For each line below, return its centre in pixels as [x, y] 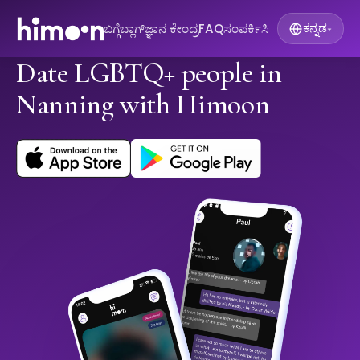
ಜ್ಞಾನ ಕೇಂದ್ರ [171, 28]
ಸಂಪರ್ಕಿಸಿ [246, 28]
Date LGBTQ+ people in [149, 73]
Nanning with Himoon [143, 104]
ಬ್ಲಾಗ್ [132, 28]
